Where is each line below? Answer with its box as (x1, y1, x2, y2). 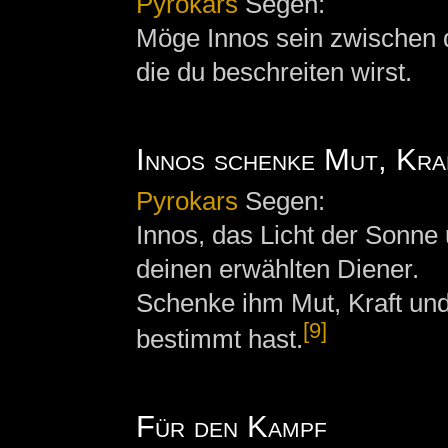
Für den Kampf (135, 408, 327, 443)
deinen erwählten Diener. (135, 254, 419, 285)
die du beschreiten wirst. (135, 56, 412, 87)
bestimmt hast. (135, 323, 303, 354)
